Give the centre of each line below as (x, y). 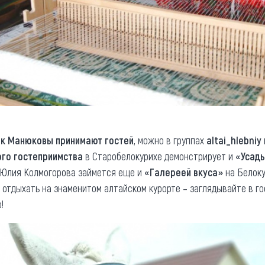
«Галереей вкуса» (182, 172)
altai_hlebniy (234, 140)
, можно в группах (170, 140)
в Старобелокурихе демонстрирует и (159, 156)
